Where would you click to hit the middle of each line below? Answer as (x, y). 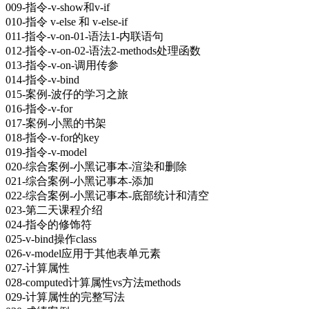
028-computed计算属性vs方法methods (93, 282)
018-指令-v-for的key (52, 137)
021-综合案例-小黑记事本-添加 (80, 181)
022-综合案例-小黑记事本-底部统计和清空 (107, 195)
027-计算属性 (38, 268)
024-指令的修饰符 (49, 224)
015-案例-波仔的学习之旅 (67, 94)
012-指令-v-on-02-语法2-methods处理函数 (103, 50)
